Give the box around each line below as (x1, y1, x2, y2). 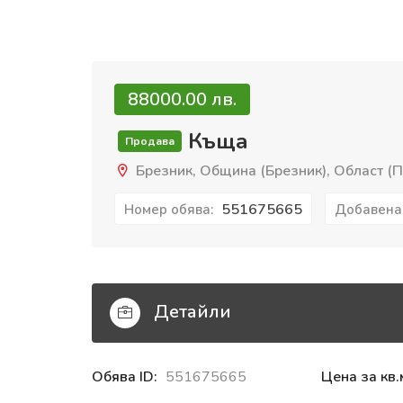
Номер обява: (124, 201, 217, 219)
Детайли (149, 299, 231, 324)
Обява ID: (92, 367, 161, 387)
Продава (125, 134, 175, 148)
